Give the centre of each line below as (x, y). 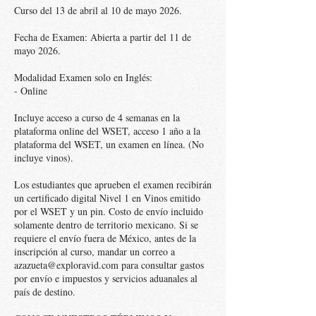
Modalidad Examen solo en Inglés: (83, 77)
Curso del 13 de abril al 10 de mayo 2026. (98, 10)
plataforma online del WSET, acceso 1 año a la (107, 131)
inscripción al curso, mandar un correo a (95, 251)
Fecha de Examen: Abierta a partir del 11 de (103, 37)
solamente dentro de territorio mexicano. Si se (106, 225)
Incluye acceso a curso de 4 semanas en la (97, 117)
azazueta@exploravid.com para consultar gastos (109, 265)
